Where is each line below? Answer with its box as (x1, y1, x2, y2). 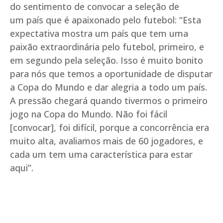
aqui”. (10, 161, 33, 174)
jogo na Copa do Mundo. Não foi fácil (10, 108, 167, 120)
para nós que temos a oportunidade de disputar (10, 67, 213, 80)
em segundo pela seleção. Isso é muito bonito (10, 54, 203, 66)
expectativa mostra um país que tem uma (10, 27, 188, 39)
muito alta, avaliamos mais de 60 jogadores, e (10, 134, 203, 147)
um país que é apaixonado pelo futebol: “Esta (10, 13, 201, 26)
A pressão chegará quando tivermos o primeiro (10, 94, 208, 107)
